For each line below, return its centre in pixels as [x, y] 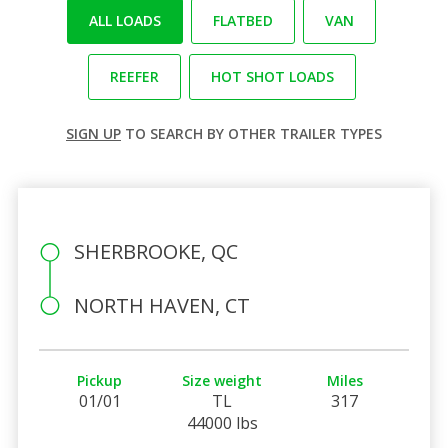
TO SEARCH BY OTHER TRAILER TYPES [251, 133]
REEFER [134, 76]
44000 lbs [222, 422]
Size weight [222, 380]
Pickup [100, 380]
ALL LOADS [125, 20]
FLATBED [243, 20]
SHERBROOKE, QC [155, 251]
